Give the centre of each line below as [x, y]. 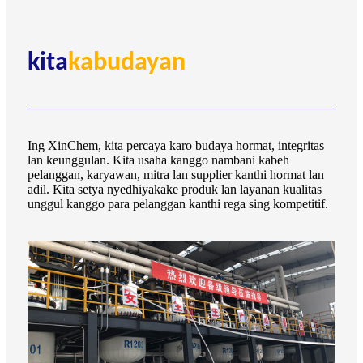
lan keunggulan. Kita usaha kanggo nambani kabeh [158, 160]
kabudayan [127, 63]
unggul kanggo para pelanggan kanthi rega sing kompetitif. [178, 203]
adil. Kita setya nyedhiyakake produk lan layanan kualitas [175, 189]
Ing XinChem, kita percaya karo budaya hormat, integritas [176, 145]
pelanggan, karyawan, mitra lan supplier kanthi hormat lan [176, 174]
